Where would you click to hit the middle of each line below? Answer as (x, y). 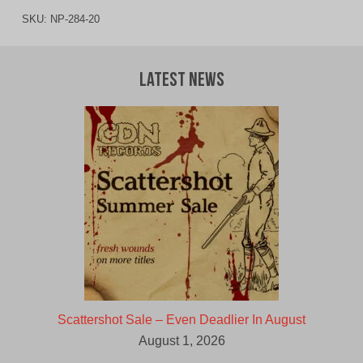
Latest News (181, 81)
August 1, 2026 (181, 341)
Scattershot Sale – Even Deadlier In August (181, 320)
